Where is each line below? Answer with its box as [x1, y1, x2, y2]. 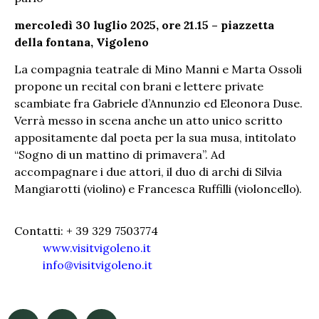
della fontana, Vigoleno [14, 34, 149, 49]
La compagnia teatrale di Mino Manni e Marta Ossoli [14, 62, 302, 77]
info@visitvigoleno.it [43, 257, 152, 272]
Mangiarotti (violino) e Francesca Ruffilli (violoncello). [14, 182, 302, 197]
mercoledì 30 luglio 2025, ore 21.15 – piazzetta [14, 17, 274, 32]
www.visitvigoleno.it [43, 240, 151, 255]
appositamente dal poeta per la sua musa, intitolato [14, 130, 296, 145]
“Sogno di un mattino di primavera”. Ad [14, 147, 225, 162]
